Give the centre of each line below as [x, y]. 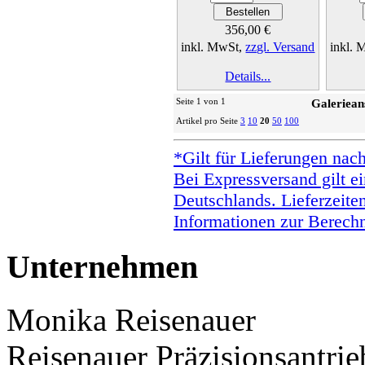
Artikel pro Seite [208, 121]
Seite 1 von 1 [201, 101]
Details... [248, 77]
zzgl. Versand [280, 47]
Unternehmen [102, 266]
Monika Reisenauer [131, 319]
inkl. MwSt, [213, 47]
